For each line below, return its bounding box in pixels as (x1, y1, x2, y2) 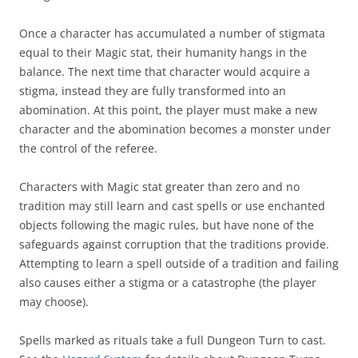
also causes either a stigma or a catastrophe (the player (19, 275, 316, 291)
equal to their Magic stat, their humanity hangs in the (19, 45, 307, 61)
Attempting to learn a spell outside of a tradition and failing (19, 256, 339, 272)
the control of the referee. (19, 141, 157, 157)
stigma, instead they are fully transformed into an (19, 83, 286, 99)
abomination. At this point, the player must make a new (19, 102, 317, 118)
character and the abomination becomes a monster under (19, 121, 331, 137)
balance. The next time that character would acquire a (19, 64, 310, 80)
